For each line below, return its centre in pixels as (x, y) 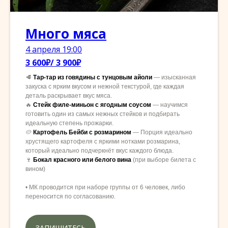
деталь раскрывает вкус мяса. (69, 96)
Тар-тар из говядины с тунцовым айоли (93, 78)
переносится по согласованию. (70, 197)
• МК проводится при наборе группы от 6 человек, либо (105, 188)
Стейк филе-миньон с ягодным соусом (93, 105)
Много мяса (66, 34)
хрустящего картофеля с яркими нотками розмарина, (103, 142)
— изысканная (175, 78)
